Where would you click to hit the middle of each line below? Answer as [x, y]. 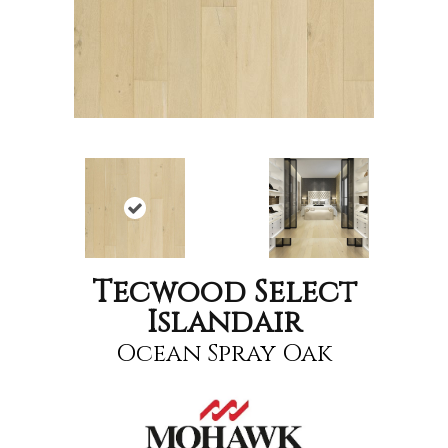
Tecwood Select [224, 293]
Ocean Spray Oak [224, 354]
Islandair [224, 323]
